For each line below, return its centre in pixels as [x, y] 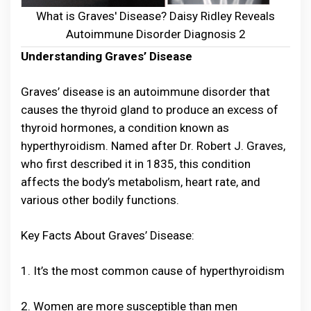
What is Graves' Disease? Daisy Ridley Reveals [155, 16]
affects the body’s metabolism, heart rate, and [141, 182]
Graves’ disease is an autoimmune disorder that [145, 92]
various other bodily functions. [100, 200]
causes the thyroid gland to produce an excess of [150, 110]
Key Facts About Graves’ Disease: [108, 236]
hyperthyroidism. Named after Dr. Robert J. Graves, [153, 146]
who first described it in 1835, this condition [136, 164]
